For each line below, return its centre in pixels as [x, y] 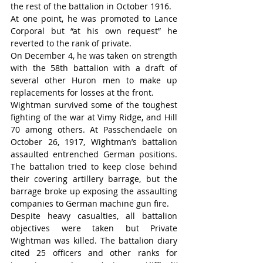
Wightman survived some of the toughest [94, 105]
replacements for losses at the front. [82, 93]
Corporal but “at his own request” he [94, 31]
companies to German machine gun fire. [90, 204]
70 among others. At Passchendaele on [94, 130]
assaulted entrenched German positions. [94, 154]
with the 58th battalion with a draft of [94, 68]
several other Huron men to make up [94, 80]
